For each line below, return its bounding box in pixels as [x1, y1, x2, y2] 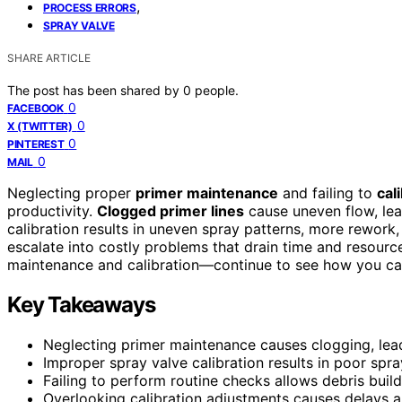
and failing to [278, 183, 377, 202]
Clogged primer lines [97, 201, 244, 220]
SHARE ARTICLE [7, 50, 91, 65]
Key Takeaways [7, 291, 155, 318]
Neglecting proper [7, 183, 135, 202]
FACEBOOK [7, 100, 64, 115]
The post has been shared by [7, 82, 183, 98]
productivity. [7, 201, 97, 220]
